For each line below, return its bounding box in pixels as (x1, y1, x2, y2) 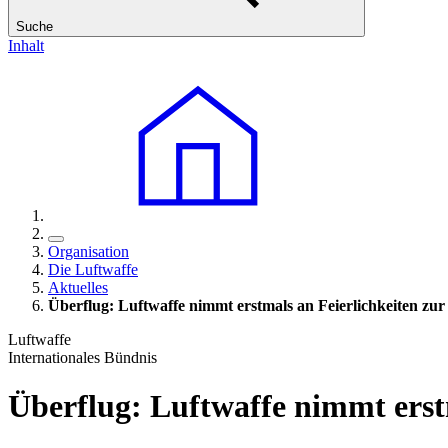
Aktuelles (48, 279, 108, 296)
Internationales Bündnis (8, 349, 157, 366)
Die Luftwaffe (48, 261, 138, 278)
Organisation (48, 243, 129, 260)
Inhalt (8, 37, 44, 54)
